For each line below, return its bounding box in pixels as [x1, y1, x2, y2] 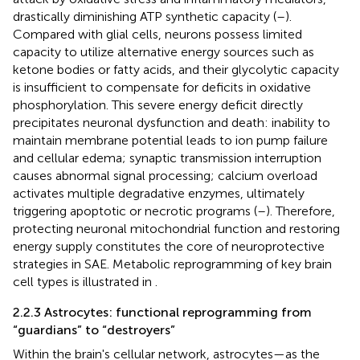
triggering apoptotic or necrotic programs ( [13, 202, 257, 219]
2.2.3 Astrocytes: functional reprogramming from [13, 304, 312, 320]
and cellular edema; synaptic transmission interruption [13, 149, 321, 166]
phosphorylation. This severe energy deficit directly [13, 96, 303, 112]
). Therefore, [266, 202, 335, 219]
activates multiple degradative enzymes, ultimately [13, 185, 305, 201]
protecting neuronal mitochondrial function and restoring [13, 220, 340, 236]
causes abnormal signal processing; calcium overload [13, 167, 317, 183]
